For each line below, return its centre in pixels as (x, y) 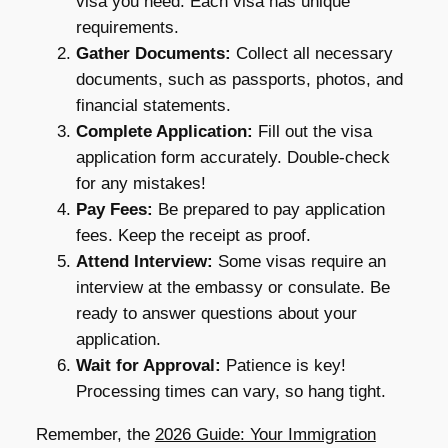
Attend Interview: (144, 261)
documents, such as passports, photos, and (239, 79)
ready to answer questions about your (216, 313)
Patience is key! (283, 365)
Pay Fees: (114, 209)
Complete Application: (164, 131)
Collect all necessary (311, 53)
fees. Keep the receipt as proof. (193, 235)
